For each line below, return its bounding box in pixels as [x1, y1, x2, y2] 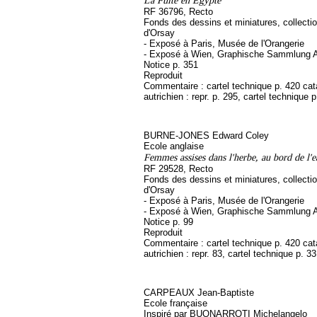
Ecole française [144, 298, 207, 309]
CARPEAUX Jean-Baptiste [144, 287, 254, 298]
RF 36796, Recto [144, 6, 213, 17]
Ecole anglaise [144, 141, 204, 151]
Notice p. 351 [144, 59, 198, 70]
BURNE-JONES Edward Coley [144, 130, 269, 141]
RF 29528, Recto [144, 163, 213, 174]
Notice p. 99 [144, 217, 193, 227]
